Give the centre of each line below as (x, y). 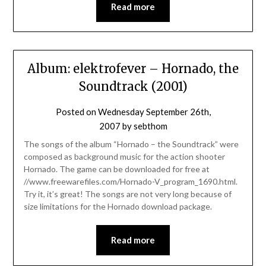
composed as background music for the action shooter (124, 157)
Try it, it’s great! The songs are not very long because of (127, 194)
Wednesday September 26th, (154, 112)
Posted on (77, 112)
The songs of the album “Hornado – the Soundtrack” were (131, 144)
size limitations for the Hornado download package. (118, 207)
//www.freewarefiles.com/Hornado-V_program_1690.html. (130, 182)
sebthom (150, 126)
